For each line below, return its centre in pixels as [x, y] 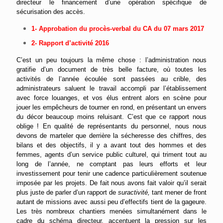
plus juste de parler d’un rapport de [67, 193]
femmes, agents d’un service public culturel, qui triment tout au [111, 155]
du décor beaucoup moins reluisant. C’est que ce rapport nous [111, 117]
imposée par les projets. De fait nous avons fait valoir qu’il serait [111, 183]
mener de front [186, 193]
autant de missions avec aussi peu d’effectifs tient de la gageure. [111, 202]
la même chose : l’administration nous [147, 60]
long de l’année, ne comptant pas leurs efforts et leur [111, 164]
